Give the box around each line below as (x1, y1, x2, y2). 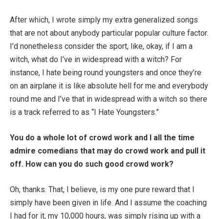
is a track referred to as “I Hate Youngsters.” (10, 108, 159, 117)
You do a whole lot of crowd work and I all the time (10, 132, 195, 142)
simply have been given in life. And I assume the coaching (10, 197, 207, 207)
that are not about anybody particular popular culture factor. (10, 28, 208, 38)
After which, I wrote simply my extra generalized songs (10, 15, 198, 25)
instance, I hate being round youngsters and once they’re (10, 68, 201, 78)
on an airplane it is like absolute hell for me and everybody (10, 81, 208, 91)
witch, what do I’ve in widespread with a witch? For (10, 55, 182, 65)
